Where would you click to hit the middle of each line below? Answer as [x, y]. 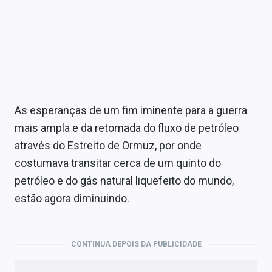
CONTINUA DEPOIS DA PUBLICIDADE [136, 244]
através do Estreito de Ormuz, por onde [108, 145]
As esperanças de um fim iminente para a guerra [131, 110]
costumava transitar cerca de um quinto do [118, 163]
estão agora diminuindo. [72, 198]
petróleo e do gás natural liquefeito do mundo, [124, 181]
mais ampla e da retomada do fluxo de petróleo [127, 128]
